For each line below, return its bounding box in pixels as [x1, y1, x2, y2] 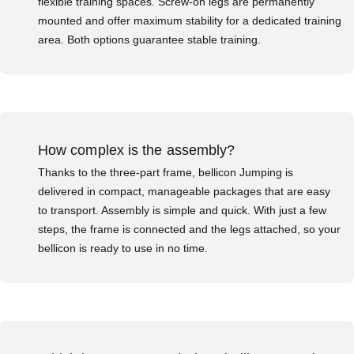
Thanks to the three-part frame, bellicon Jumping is [38, 166, 293, 179]
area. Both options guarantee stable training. [38, 33, 261, 47]
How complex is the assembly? [38, 142, 235, 159]
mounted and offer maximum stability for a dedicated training [38, 14, 341, 28]
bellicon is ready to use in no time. [38, 242, 208, 255]
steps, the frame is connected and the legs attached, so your [38, 223, 341, 236]
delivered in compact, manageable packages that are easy [38, 185, 330, 198]
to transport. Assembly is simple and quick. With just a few [38, 204, 326, 217]
